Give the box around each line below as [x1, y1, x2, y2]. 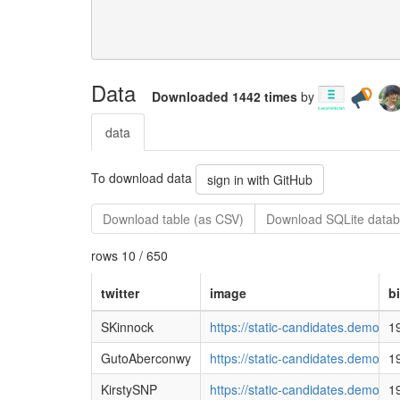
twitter [100, 283, 139, 302]
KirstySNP [100, 379, 157, 398]
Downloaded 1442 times [152, 87, 301, 105]
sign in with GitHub [207, 170, 312, 188]
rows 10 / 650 [91, 246, 168, 264]
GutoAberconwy [100, 348, 191, 367]
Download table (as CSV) [103, 209, 244, 228]
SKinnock [100, 317, 154, 336]
